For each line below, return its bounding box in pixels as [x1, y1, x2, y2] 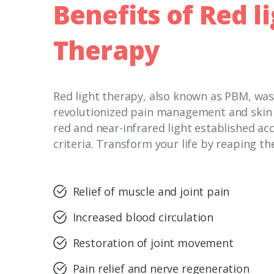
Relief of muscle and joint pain [72, 184, 230, 199]
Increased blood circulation [72, 210, 214, 225]
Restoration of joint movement [72, 235, 234, 251]
